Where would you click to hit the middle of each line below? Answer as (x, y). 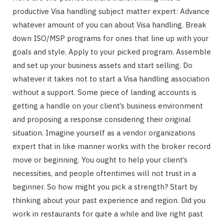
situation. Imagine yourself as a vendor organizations (104, 132)
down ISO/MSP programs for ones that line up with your (110, 38)
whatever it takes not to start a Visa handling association (111, 78)
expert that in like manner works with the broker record (111, 146)
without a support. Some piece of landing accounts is (104, 92)
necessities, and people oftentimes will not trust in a (104, 173)
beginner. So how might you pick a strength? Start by (105, 186)
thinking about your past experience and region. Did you (109, 200)
